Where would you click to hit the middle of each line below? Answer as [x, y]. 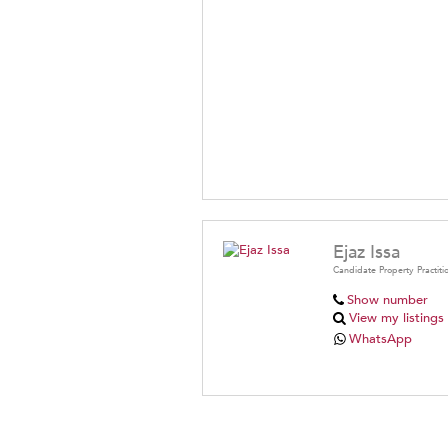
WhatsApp [381, 339]
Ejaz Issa [366, 253]
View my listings [397, 318]
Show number [387, 300]
